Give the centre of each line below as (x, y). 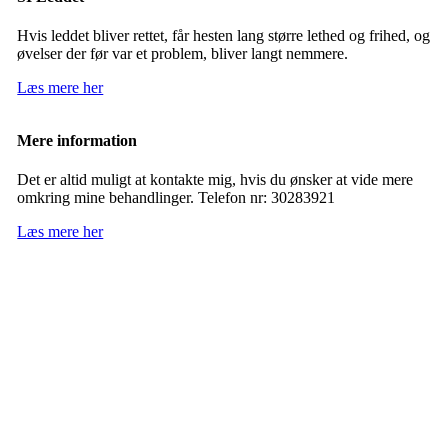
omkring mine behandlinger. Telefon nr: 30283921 (176, 198)
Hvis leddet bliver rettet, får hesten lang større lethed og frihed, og (224, 36)
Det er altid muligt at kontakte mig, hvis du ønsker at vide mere (215, 180)
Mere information (77, 141)
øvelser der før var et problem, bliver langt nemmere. (183, 54)
